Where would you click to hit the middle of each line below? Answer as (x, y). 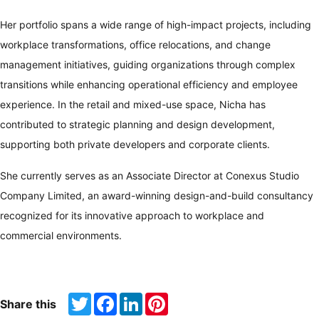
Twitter (107, 298)
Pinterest (189, 298)
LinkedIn (162, 298)
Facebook (140, 298)
